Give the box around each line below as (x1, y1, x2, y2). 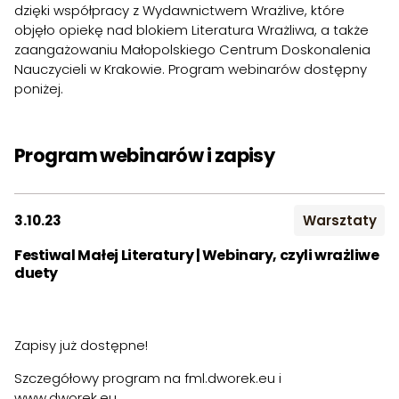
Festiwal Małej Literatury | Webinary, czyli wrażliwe (14, 245, 379, 266)
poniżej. (14, 78, 63, 98)
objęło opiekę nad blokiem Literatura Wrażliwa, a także (14, 20, 369, 39)
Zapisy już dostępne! (14, 336, 148, 355)
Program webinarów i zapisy (14, 142, 275, 168)
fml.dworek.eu (184, 369, 275, 388)
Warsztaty (302, 211, 377, 231)
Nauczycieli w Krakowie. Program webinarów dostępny (14, 59, 367, 78)
